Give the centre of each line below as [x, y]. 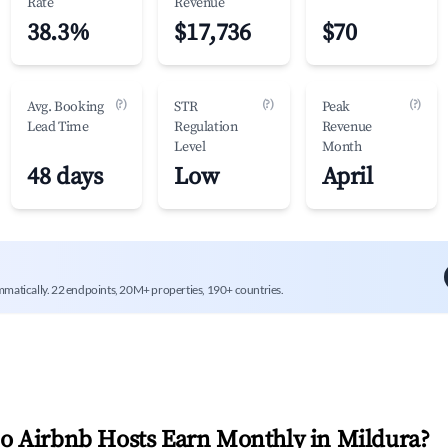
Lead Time [58, 127]
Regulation [206, 127]
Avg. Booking [65, 107]
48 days [65, 177]
